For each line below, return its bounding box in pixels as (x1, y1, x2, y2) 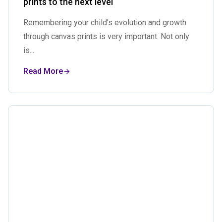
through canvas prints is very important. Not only (23, 32, 190, 41)
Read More (23, 66, 63, 76)
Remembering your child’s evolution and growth (23, 18, 187, 27)
